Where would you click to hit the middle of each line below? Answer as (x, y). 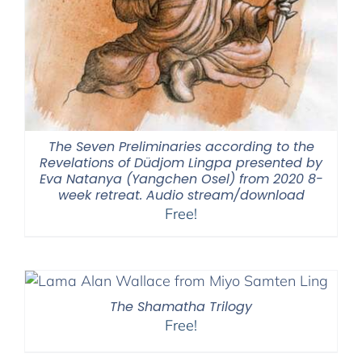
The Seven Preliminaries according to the (181, 146)
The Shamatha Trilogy (181, 306)
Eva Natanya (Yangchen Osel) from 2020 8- (181, 179)
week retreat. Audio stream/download (181, 195)
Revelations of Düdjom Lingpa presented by (181, 162)
